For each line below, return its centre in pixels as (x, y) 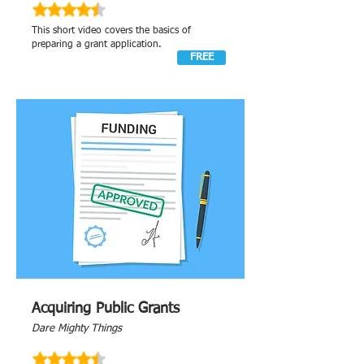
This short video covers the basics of (111, 31)
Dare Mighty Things (77, 329)
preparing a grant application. (97, 45)
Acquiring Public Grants (106, 309)
